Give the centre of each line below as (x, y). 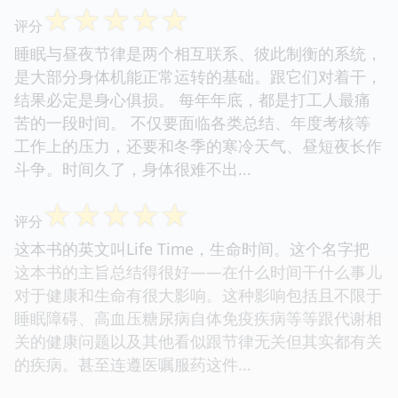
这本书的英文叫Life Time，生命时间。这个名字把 (192, 248)
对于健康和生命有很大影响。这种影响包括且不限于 (198, 295)
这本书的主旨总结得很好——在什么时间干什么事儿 (198, 271)
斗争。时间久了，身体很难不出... (137, 168)
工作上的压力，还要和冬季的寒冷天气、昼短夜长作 (198, 145)
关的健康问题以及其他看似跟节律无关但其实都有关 (198, 341)
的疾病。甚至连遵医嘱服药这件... (133, 364)
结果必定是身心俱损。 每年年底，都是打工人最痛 (192, 99)
